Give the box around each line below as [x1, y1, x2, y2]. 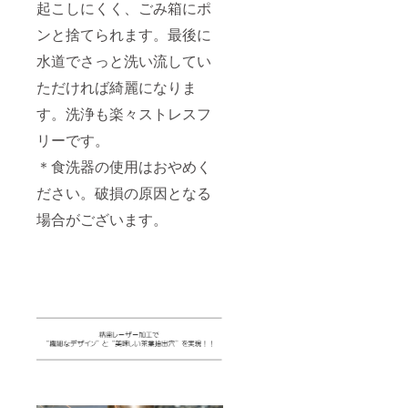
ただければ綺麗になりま [36, 76, 197, 97]
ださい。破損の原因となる [36, 181, 211, 203]
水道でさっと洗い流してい [36, 49, 211, 71]
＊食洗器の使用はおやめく [36, 155, 211, 177]
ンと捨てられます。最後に [36, 23, 211, 45]
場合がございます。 [36, 208, 168, 229]
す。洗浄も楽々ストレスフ [36, 102, 211, 124]
